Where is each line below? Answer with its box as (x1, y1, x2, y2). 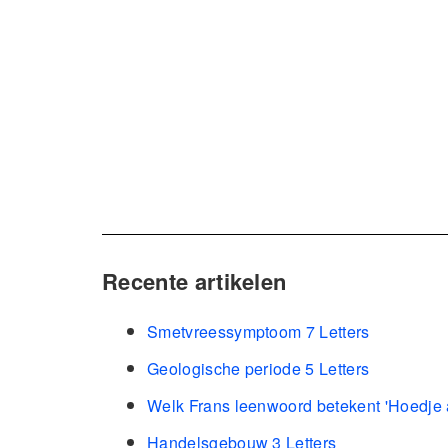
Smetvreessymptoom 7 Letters (147, 320, 370, 344)
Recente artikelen (102, 264, 287, 297)
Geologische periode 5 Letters (147, 357, 370, 381)
